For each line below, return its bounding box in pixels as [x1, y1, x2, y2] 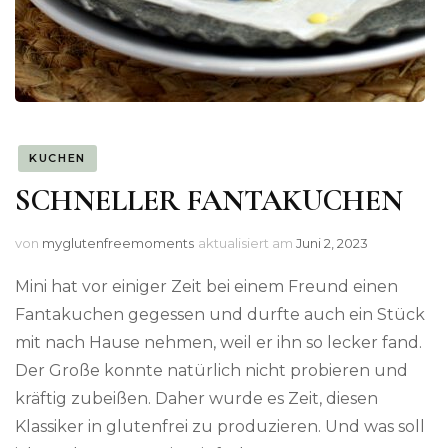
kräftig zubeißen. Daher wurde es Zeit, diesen [15, 389, 378, 409]
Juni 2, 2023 [296, 235, 368, 252]
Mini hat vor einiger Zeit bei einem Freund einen [15, 277, 398, 297]
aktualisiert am [198, 235, 296, 252]
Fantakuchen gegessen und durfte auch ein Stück [15, 305, 425, 325]
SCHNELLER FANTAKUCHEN [15, 182, 403, 220]
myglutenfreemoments [42, 235, 194, 252]
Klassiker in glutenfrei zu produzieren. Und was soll [15, 417, 425, 437]
